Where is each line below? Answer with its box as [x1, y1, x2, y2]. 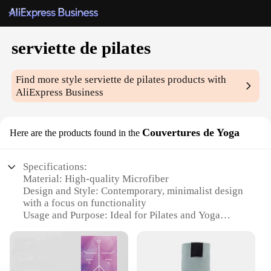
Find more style [16, 74, 85, 86]
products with [165, 74, 227, 86]
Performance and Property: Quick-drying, [23, 233, 201, 246]
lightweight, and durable [23, 246, 128, 258]
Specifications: [23, 161, 88, 173]
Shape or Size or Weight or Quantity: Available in [23, 258, 235, 270]
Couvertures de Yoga [142, 126, 240, 139]
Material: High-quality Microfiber [23, 173, 169, 185]
